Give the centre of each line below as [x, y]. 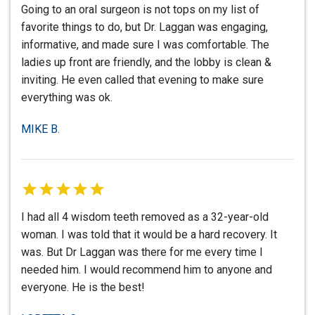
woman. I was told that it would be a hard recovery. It [149, 235]
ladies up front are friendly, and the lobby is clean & [146, 63]
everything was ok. [67, 98]
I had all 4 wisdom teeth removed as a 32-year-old [145, 217]
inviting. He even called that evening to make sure [142, 80]
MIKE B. [40, 129]
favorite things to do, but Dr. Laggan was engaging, [144, 27]
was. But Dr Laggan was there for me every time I [142, 252]
